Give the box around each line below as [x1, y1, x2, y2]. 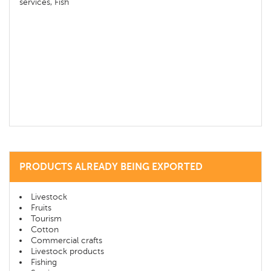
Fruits [31, 203, 51, 212]
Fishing [31, 258, 57, 267]
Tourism [31, 214, 62, 223]
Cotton [31, 225, 59, 234]
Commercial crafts [31, 236, 102, 245]
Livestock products [31, 247, 104, 256]
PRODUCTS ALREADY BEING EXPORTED [19, 162, 203, 172]
